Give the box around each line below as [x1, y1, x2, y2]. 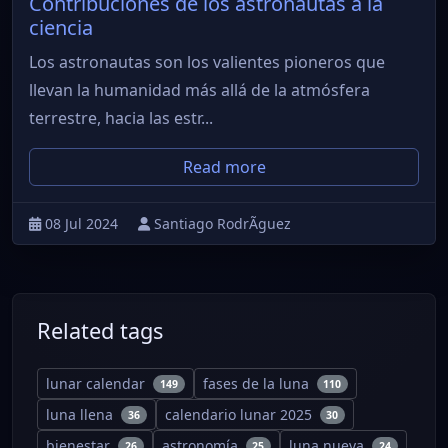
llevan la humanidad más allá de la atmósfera [29, 79, 370, 102]
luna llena [46, 405, 117, 425]
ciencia [29, 14, 93, 42]
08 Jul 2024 [45, 214, 122, 234]
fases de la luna [202, 374, 313, 394]
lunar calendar [46, 374, 149, 394]
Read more [182, 156, 266, 179]
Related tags [37, 316, 163, 346]
